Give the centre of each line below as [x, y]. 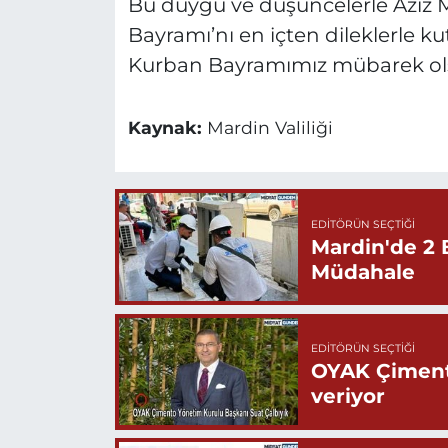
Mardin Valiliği [269, 128]
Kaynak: [167, 128]
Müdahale [362, 271]
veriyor [347, 396]
